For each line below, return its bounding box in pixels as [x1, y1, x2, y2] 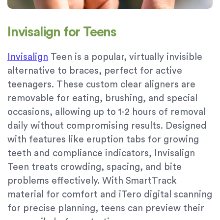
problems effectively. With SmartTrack [7, 176, 177, 186]
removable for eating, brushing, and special [7, 94, 197, 104]
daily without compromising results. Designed [7, 121, 207, 131]
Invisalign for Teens [7, 26, 116, 39]
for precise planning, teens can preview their [7, 204, 204, 214]
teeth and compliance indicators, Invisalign [7, 149, 195, 159]
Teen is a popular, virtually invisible [48, 53, 202, 62]
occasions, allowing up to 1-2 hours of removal [7, 108, 206, 117]
